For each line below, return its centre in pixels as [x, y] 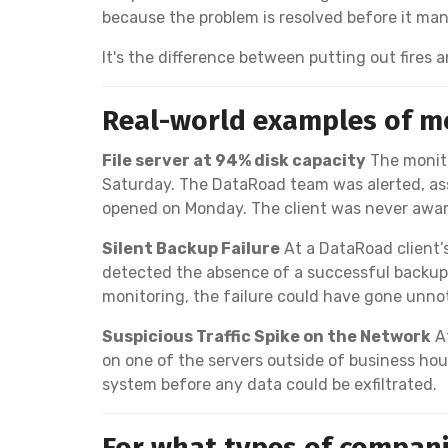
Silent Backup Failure [191, 248]
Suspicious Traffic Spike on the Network [266, 336]
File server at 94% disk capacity [234, 160]
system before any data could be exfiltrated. [269, 384]
